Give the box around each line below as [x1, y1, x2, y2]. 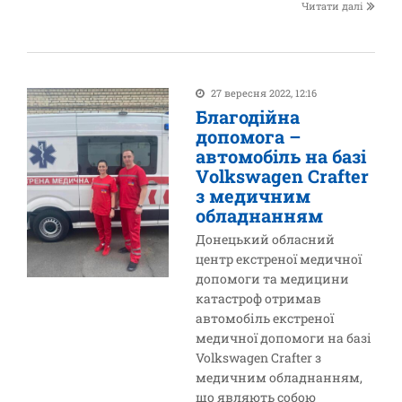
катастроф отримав [196, 290, 322, 307]
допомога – [196, 125, 301, 148]
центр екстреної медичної [196, 250, 363, 267]
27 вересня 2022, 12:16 [211, 86, 318, 100]
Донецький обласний [196, 231, 336, 248]
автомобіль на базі [196, 144, 367, 168]
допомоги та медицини [196, 270, 350, 287]
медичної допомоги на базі [196, 329, 372, 346]
